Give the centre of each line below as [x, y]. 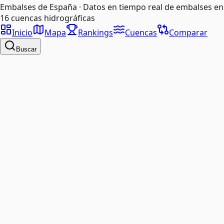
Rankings [95, 32]
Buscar [26, 49]
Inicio [22, 32]
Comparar [188, 32]
